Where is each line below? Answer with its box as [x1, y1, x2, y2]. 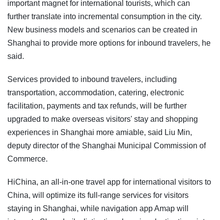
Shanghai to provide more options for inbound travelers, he [7, 38, 211, 47]
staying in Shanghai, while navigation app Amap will [7, 204, 189, 213]
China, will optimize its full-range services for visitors [7, 191, 189, 199]
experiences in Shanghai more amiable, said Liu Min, [7, 128, 192, 137]
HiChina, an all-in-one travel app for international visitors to [7, 177, 211, 186]
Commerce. [7, 154, 48, 163]
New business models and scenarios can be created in [7, 25, 197, 34]
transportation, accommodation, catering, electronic [7, 88, 184, 97]
